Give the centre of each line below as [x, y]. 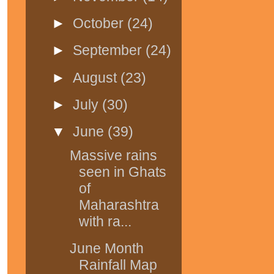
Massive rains [113, 155]
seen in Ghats [122, 172]
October [100, 24]
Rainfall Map [118, 265]
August [97, 77]
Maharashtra [119, 205]
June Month [106, 248]
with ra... [105, 221]
